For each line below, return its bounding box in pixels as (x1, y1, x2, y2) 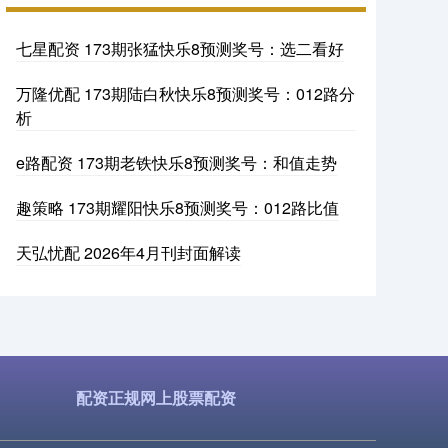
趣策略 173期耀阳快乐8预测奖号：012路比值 (16, 195, 339, 219)
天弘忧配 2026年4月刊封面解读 (16, 240, 241, 264)
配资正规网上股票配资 (75, 385, 236, 409)
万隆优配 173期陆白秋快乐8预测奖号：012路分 (16, 81, 355, 105)
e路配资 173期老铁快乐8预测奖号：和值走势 (16, 150, 337, 174)
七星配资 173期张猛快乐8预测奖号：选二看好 (16, 36, 344, 60)
